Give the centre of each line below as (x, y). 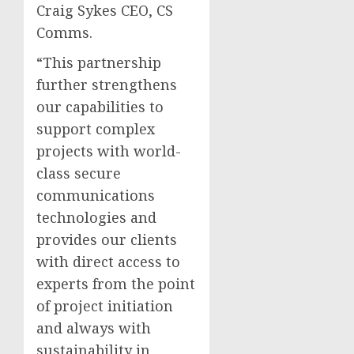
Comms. (64, 32)
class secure (79, 173)
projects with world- (109, 151)
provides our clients (107, 239)
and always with (94, 328)
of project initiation (105, 305)
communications (96, 195)
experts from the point (116, 283)
